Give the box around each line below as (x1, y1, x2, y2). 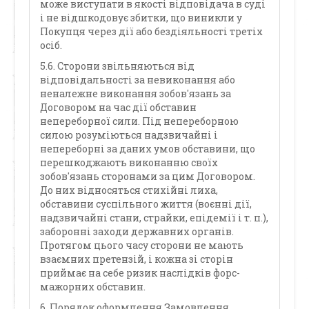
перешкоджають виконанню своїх (40, 156, 219, 169)
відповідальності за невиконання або (40, 73, 236, 86)
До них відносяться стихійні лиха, (40, 183, 219, 197)
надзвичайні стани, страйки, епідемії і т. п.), (40, 211, 269, 224)
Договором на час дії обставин (40, 101, 197, 114)
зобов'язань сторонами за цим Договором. (40, 170, 256, 183)
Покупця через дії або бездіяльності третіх (40, 25, 263, 38)
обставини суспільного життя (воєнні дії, (40, 197, 252, 210)
